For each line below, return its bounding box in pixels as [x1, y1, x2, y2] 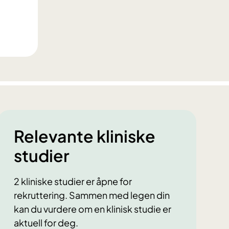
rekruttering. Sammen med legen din [13, 189, 170, 201]
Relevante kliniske [13, 126, 155, 147]
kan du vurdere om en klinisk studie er [13, 203, 171, 215]
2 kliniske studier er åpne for [13, 175, 132, 188]
